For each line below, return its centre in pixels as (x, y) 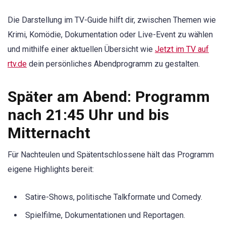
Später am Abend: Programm (109, 96)
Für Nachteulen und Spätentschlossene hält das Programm (111, 154)
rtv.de (17, 64)
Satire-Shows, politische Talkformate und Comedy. (114, 197)
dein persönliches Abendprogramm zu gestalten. (113, 64)
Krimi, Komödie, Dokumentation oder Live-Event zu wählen (110, 34)
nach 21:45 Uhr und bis (88, 115)
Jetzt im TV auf (182, 49)
